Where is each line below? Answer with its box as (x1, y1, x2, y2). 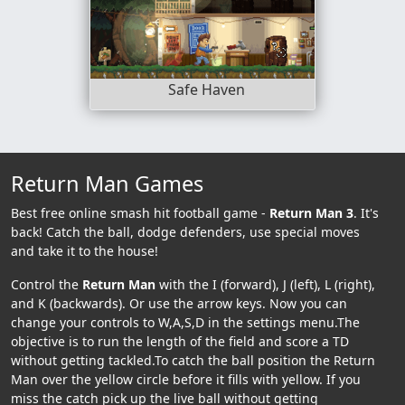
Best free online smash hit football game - (11, 203, 269, 221)
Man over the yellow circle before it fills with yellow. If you (11, 370, 361, 388)
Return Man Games (11, 168, 203, 198)
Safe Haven (167, 80, 245, 100)
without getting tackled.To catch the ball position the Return (11, 351, 375, 369)
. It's (353, 203, 379, 221)
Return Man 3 (269, 203, 353, 221)
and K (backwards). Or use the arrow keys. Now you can (11, 294, 347, 312)
